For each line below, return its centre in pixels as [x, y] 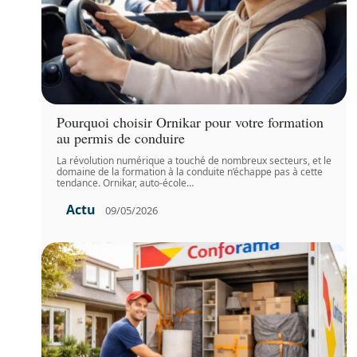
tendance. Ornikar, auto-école [122, 183]
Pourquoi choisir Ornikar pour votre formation [190, 122]
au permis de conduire [121, 138]
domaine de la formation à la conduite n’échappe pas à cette [190, 172]
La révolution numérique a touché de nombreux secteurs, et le [194, 161]
